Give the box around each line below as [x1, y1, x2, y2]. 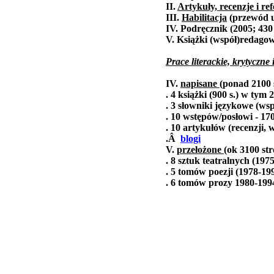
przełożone [177, 144, 221, 155]
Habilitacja [182, 12, 227, 23]
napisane [180, 78, 220, 89]
